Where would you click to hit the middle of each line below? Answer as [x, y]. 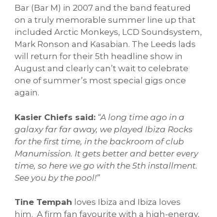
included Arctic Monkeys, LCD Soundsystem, [108, 32]
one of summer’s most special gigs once [100, 81]
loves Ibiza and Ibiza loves [126, 202]
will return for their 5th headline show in [99, 56]
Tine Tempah [43, 202]
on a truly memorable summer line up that [105, 20]
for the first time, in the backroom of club [99, 141]
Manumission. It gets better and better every [106, 153]
